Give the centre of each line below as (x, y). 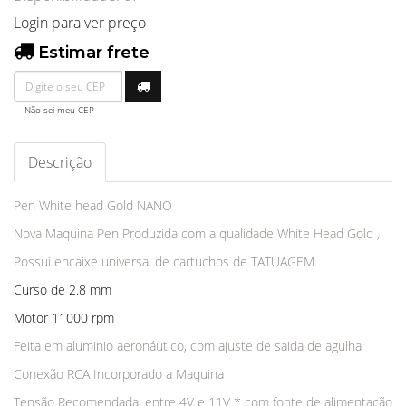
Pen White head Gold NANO (93, 206)
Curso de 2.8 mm (63, 290)
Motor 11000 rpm (64, 318)
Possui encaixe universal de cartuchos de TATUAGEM (164, 262)
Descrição (60, 163)
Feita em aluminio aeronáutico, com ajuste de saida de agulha (189, 346)
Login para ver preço (80, 23)
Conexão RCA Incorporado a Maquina (119, 374)
